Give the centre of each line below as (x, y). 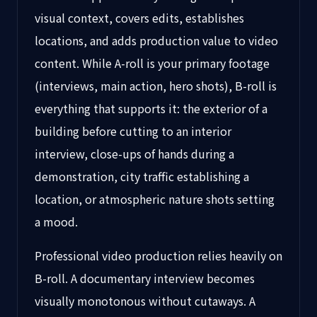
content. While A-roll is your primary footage (152, 63)
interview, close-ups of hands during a (134, 154)
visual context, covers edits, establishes (139, 18)
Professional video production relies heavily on (158, 255)
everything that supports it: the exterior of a (151, 108)
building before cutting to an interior (133, 131)
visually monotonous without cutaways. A (145, 301)
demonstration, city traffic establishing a (142, 176)
